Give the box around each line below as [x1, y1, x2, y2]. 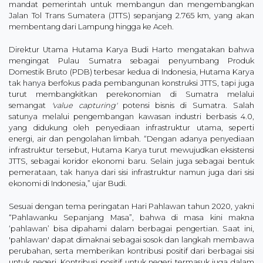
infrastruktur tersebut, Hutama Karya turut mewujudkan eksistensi [9, 145, 254, 154]
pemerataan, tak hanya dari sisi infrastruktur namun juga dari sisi [9, 167, 254, 177]
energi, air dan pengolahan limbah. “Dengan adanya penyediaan [9, 134, 254, 143]
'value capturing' [51, 100, 117, 110]
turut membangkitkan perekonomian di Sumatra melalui [9, 89, 254, 99]
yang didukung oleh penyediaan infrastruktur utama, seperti [9, 123, 254, 132]
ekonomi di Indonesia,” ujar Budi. [9, 178, 127, 188]
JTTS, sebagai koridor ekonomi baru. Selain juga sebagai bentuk [9, 156, 254, 166]
